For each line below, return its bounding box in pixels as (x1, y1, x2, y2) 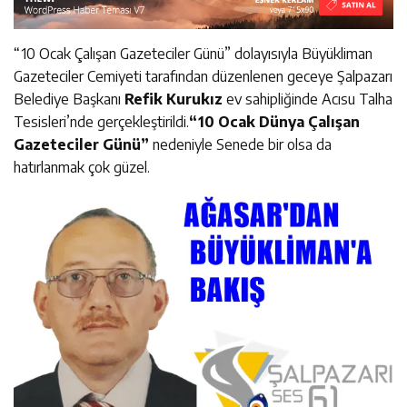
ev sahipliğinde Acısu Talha (223, 89, 392, 108)
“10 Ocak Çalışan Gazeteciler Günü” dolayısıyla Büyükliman (14, 44, 372, 63)
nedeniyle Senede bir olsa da (149, 134, 332, 154)
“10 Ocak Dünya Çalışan (189, 112, 360, 131)
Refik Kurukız (124, 89, 223, 108)
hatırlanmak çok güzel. (14, 157, 150, 176)
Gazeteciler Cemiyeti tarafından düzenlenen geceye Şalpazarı (14, 66, 392, 85)
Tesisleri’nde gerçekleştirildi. (14, 112, 189, 131)
